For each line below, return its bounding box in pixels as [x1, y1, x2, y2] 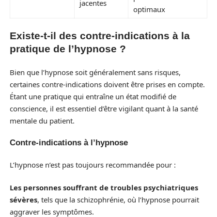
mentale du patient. [10, 115, 75, 125]
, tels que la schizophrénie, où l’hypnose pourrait [37, 195, 199, 205]
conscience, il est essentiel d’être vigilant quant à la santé [10, 103, 198, 113]
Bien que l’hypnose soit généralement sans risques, [10, 67, 181, 77]
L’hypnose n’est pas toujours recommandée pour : [10, 159, 176, 170]
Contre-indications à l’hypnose [10, 138, 128, 148]
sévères [10, 195, 37, 205]
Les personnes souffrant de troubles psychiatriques [10, 183, 198, 193]
